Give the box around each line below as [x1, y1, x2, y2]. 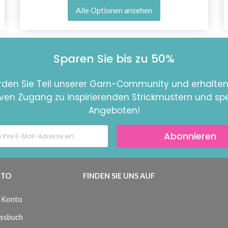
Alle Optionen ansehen [76, 6, 152, 15]
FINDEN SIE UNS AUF [82, 172, 155, 181]
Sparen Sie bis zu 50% [53, 51, 175, 67]
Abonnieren [164, 129, 216, 142]
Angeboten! [88, 104, 140, 117]
